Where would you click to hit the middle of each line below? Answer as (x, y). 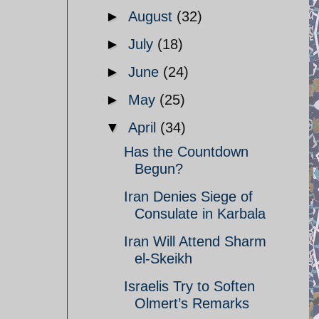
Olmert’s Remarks (192, 303)
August (152, 16)
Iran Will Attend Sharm (195, 241)
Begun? (159, 169)
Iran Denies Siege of (188, 197)
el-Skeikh (163, 258)
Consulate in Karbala (200, 214)
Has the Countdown (186, 152)
